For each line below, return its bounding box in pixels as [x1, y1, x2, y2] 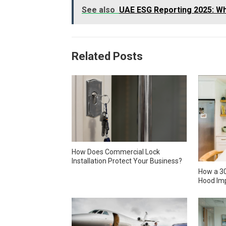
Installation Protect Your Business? [72, 156, 182, 165]
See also [82, 5, 115, 15]
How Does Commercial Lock [72, 147, 160, 156]
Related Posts [72, 50, 143, 63]
